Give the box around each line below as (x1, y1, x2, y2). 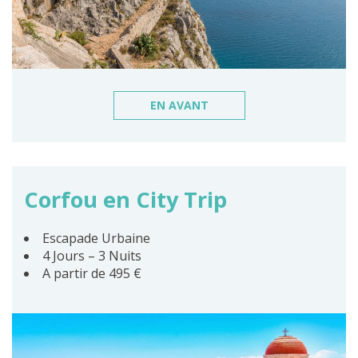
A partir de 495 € (42, 265, 141, 282)
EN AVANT (149, 97, 209, 113)
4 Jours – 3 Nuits (42, 247, 141, 265)
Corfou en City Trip (24, 185, 227, 214)
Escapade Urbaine (42, 229, 150, 247)
